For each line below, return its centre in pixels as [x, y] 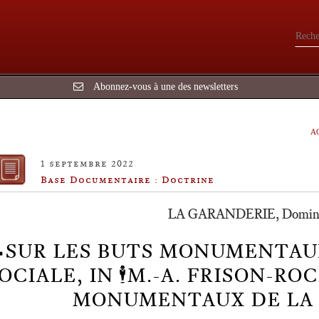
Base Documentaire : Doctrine [127, 179]
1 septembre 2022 [87, 163]
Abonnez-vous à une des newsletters [165, 87]
